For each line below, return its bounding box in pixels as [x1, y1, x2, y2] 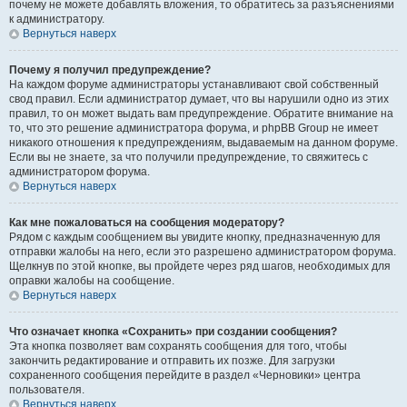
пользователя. [9, 383, 84, 396]
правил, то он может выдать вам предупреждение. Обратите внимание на [9, 107, 393, 120]
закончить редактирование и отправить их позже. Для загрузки [9, 354, 335, 367]
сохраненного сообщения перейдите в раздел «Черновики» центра [9, 369, 361, 382]
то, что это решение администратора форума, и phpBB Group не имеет [9, 122, 379, 134]
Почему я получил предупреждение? [9, 64, 211, 76]
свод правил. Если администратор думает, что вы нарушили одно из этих [9, 93, 389, 105]
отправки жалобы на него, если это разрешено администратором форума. [9, 245, 396, 258]
